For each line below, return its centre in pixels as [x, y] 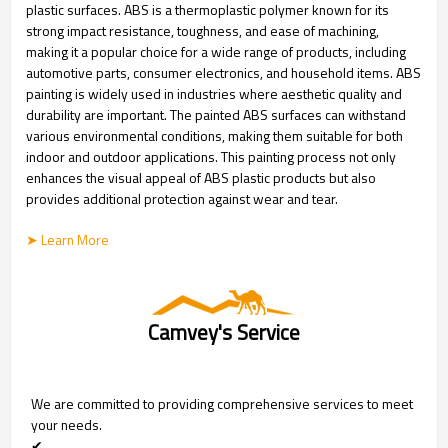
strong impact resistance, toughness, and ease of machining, [202, 31]
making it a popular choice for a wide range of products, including [216, 52]
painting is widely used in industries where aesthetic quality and [214, 94]
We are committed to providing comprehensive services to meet [222, 403]
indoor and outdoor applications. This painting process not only [211, 157]
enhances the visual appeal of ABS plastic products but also [201, 178]
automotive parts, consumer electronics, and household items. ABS [223, 73]
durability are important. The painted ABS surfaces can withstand [216, 115]
